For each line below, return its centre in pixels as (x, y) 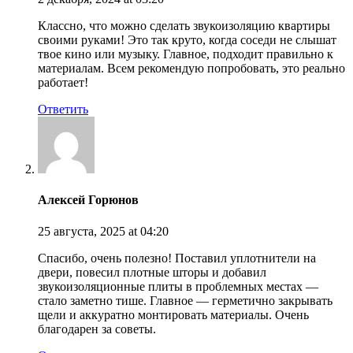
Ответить (63, 110)
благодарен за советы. (97, 329)
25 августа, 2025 (83, 231)
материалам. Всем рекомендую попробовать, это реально (191, 69)
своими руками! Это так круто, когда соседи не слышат (187, 40)
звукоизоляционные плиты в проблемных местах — (178, 286)
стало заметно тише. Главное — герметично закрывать (185, 300)
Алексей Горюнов (88, 200)
